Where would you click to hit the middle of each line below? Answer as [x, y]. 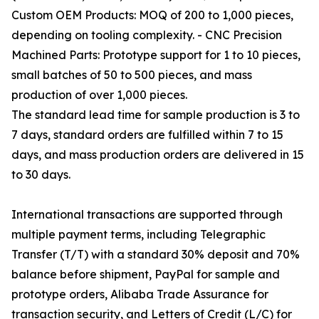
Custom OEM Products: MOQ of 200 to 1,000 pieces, [152, 15]
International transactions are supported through [147, 215]
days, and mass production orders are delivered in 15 [158, 155]
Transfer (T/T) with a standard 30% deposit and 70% [156, 255]
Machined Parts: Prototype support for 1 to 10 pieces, [156, 55]
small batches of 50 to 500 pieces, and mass [132, 75]
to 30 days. [41, 175]
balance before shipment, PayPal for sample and [146, 274]
